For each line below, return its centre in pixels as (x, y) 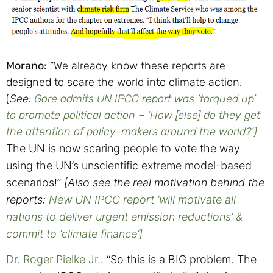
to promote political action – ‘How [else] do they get (133, 115)
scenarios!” (35, 182)
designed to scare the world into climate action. (124, 82)
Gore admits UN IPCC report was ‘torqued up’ (145, 98)
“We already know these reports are (136, 66)
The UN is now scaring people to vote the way (123, 148)
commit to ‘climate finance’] (74, 233)
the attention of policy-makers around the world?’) (132, 131)
